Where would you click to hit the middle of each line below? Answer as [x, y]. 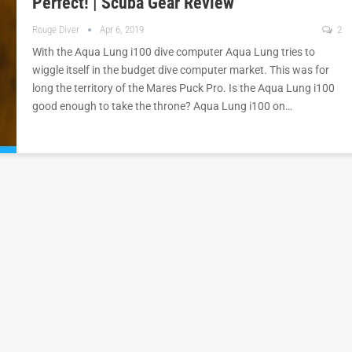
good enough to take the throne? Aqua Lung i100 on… [162, 106]
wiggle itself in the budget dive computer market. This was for [181, 70]
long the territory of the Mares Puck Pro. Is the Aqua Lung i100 [183, 88]
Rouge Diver [57, 30]
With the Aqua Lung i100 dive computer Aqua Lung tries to [174, 52]
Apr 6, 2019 [122, 30]
